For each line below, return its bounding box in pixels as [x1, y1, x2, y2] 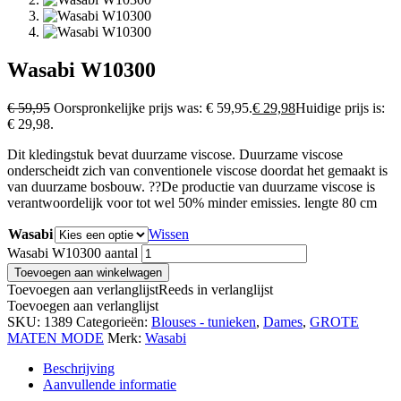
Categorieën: [76, 314, 151, 330]
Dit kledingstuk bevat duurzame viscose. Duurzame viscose [7, 147, 343, 163]
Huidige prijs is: [295, 100, 385, 116]
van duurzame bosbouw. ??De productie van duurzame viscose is [7, 179, 375, 195]
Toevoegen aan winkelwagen [14, 266, 162, 280]
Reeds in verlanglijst [158, 282, 273, 298]
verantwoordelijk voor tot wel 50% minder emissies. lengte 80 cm [7, 195, 377, 211]
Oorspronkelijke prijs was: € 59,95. [54, 100, 252, 116]
